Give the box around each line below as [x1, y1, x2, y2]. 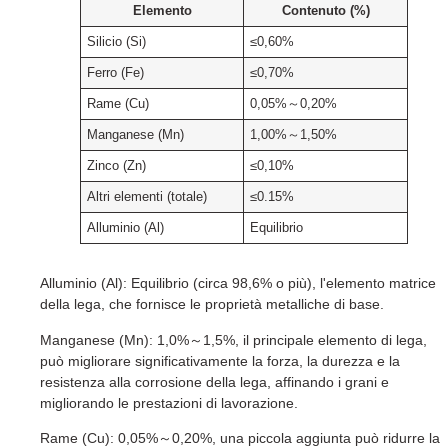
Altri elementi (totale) [87, 190, 208, 205]
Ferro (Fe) [87, 66, 145, 81]
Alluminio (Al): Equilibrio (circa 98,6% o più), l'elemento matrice [40, 275, 436, 292]
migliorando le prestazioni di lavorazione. [40, 394, 298, 411]
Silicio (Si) [87, 35, 147, 50]
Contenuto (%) [281, 4, 370, 19]
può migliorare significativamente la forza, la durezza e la [40, 352, 400, 369]
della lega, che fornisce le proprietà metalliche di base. [40, 296, 384, 313]
